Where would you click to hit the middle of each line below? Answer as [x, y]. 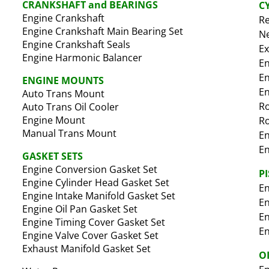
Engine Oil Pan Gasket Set [80, 209]
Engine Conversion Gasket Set [90, 169]
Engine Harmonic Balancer [83, 58]
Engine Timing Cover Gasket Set [94, 222]
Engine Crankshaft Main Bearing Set [103, 31]
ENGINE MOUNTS [63, 80]
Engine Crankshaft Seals [77, 44]
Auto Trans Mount [64, 94]
